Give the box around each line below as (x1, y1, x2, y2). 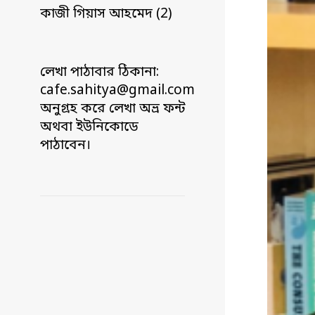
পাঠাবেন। (40, 136, 91, 155)
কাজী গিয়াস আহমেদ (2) (40, 5, 172, 23)
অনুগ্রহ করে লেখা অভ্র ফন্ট (40, 100, 185, 118)
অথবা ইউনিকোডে (40, 118, 139, 136)
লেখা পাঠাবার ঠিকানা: (40, 63, 159, 82)
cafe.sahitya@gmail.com (40, 82, 195, 100)
